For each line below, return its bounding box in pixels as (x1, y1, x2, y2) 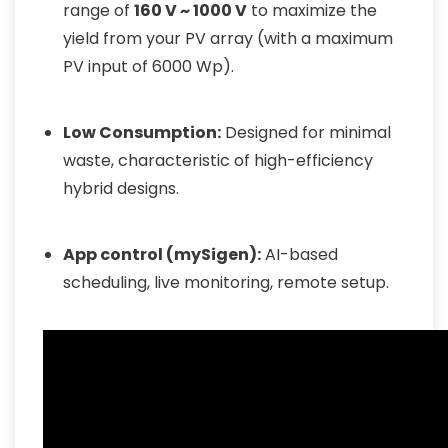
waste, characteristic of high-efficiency (63, 149, 373, 172)
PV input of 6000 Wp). (63, 55, 234, 78)
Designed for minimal (221, 121, 391, 144)
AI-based (261, 243, 338, 266)
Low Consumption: (63, 121, 221, 144)
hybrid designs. (63, 177, 179, 200)
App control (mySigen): (63, 243, 261, 266)
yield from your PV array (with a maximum (63, 27, 393, 50)
